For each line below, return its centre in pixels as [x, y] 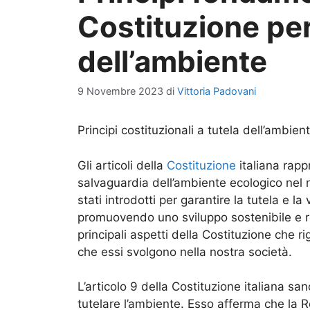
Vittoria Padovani [217, 91]
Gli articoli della [122, 165]
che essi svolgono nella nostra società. [185, 252]
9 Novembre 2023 [120, 91]
